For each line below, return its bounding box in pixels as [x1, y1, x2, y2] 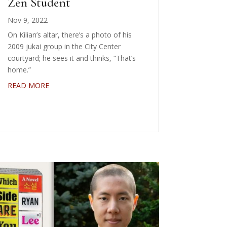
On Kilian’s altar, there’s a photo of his [7, 30, 132, 40]
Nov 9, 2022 [7, 15, 48, 25]
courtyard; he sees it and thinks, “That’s [7, 53, 136, 63]
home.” [7, 65, 31, 75]
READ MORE [7, 81, 49, 91]
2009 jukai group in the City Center [7, 42, 121, 52]
